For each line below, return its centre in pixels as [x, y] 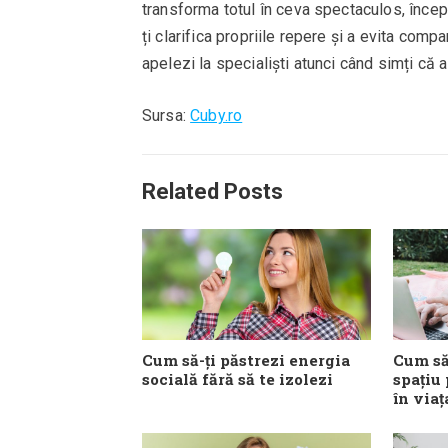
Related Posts [212, 191]
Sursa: [166, 115]
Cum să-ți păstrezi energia [246, 360]
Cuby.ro [216, 115]
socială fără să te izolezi [237, 379]
